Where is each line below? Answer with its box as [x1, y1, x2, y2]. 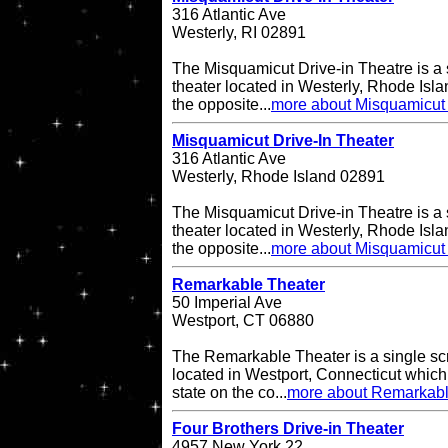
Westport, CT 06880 [172, 312, 314, 330]
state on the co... [172, 384, 287, 402]
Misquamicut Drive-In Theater [172, 132, 394, 150]
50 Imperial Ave [172, 294, 282, 312]
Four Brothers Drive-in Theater [172, 420, 404, 438]
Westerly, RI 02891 [172, 24, 306, 42]
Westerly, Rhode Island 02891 [172, 168, 385, 186]
